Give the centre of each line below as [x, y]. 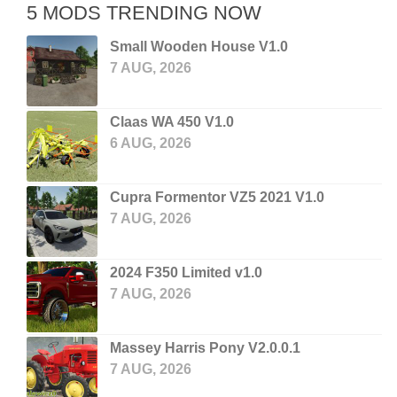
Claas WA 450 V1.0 [172, 122]
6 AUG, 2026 [151, 143]
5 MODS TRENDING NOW [144, 13]
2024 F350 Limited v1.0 [186, 272]
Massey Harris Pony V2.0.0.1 [205, 348]
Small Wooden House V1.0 [199, 47]
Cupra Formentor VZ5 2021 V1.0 [217, 197]
